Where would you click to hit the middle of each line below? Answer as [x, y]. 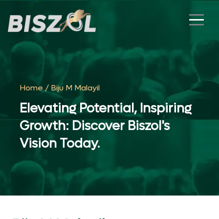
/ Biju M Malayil [71, 88]
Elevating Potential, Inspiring [106, 109]
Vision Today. [60, 144]
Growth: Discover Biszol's [95, 126]
